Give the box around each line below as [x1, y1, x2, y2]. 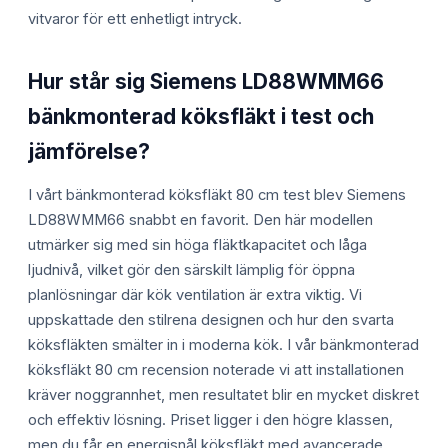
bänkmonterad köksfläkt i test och [28, 103, 374, 129]
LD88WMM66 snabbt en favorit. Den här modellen [28, 211, 373, 230]
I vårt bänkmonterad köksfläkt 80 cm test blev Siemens [28, 186, 406, 205]
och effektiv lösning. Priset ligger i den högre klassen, [28, 411, 393, 430]
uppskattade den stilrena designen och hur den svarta [28, 311, 394, 330]
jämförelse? [28, 138, 150, 164]
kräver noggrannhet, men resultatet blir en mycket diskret [28, 386, 419, 405]
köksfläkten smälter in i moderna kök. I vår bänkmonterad [28, 336, 419, 355]
